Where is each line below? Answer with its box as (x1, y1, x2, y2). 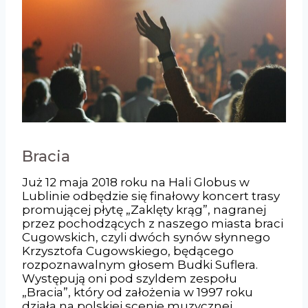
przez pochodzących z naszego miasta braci (22, 216, 283, 230)
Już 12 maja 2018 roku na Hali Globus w (22, 175, 250, 189)
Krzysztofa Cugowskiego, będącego (22, 243, 234, 258)
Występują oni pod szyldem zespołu (22, 271, 237, 285)
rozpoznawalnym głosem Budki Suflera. (22, 257, 258, 272)
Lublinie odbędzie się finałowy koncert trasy (22, 188, 280, 203)
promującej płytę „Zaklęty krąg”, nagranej (22, 202, 266, 217)
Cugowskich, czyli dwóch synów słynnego (22, 230, 270, 244)
